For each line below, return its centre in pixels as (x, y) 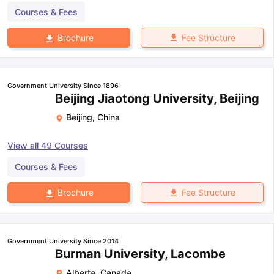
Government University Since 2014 (63, 241)
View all (24, 146)
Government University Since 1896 (63, 86)
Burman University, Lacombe (140, 254)
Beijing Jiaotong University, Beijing (157, 99)
